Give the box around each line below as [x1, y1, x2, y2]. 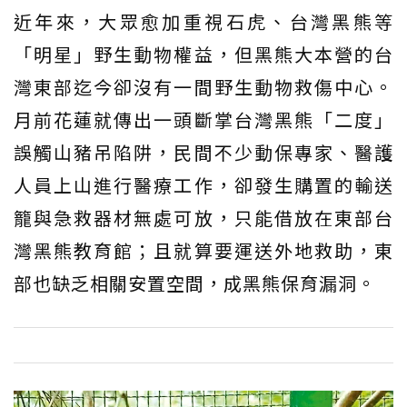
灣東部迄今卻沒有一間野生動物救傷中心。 [14, 73, 393, 100]
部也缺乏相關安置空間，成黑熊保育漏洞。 [14, 269, 376, 296]
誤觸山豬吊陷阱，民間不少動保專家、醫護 [14, 138, 393, 165]
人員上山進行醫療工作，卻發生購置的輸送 [14, 171, 393, 198]
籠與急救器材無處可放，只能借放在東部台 [14, 203, 393, 231]
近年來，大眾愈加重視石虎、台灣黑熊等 [14, 7, 393, 35]
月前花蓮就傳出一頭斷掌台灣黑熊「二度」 [14, 105, 393, 133]
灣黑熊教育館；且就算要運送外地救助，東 [14, 236, 393, 263]
